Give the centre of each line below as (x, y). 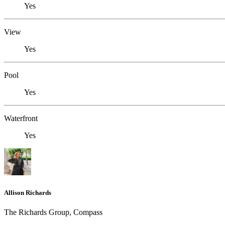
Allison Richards (28, 192)
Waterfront (21, 119)
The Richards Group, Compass (53, 212)
